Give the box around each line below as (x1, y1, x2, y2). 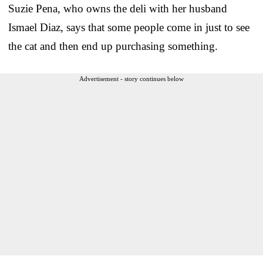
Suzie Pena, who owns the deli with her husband (8, 2, 227, 15)
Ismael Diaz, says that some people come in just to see (8, 21, 249, 33)
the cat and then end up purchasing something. (8, 39, 218, 52)
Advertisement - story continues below (79, 75, 184, 82)
